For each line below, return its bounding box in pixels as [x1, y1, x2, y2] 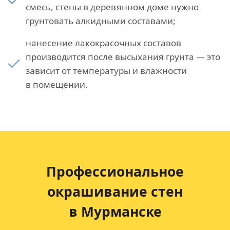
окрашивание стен [47, 182, 183, 201]
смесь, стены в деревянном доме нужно [26, 1, 199, 13]
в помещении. [26, 79, 88, 91]
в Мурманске [68, 202, 162, 221]
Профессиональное [46, 162, 184, 181]
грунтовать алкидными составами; [26, 15, 176, 27]
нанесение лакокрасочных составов [26, 37, 181, 49]
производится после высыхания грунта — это [26, 51, 220, 63]
